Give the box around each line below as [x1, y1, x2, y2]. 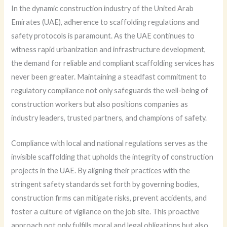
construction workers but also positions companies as [11, 99, 188, 108]
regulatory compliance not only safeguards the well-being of [11, 86, 209, 95]
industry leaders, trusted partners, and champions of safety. [11, 113, 207, 122]
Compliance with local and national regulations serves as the [11, 139, 208, 148]
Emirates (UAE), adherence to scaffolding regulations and [11, 17, 200, 26]
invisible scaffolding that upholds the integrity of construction [11, 153, 214, 162]
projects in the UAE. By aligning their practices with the [11, 166, 191, 175]
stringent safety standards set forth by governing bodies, [11, 180, 200, 189]
